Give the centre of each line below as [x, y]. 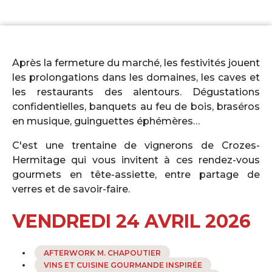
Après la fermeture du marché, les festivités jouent [136, 63]
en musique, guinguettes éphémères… [106, 121]
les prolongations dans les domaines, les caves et [136, 77]
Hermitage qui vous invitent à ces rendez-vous [136, 160]
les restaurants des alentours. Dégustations [136, 92]
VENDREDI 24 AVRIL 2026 [131, 221]
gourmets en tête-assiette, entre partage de [136, 174]
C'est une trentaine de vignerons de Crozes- [136, 145]
